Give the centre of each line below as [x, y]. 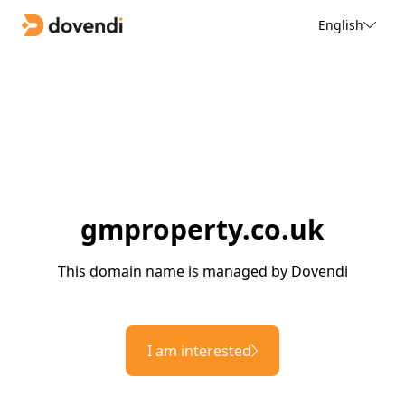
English [340, 24]
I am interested [199, 351]
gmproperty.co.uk [202, 230]
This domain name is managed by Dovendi [202, 272]
